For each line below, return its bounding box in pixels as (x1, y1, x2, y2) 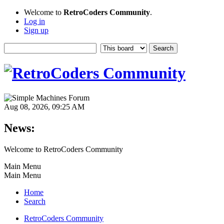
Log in (24, 17, 45, 25)
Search (24, 196, 45, 205)
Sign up (24, 26, 48, 34)
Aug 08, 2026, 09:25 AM (4, 102, 84, 111)
